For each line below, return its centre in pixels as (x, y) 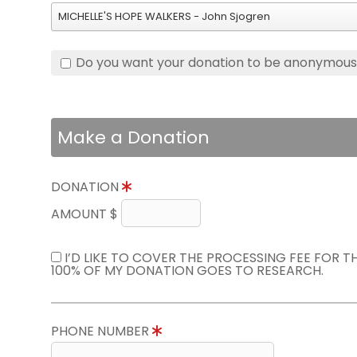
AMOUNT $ (86, 214)
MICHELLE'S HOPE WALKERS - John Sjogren (164, 16)
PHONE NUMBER (102, 331)
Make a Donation (133, 137)
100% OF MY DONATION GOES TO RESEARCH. (187, 271)
